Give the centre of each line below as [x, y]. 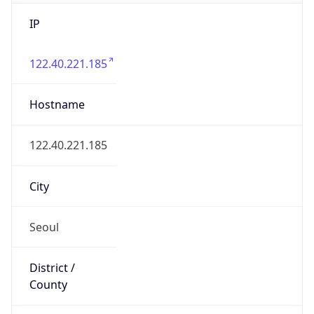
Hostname [57, 105]
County [48, 285]
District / [52, 268]
